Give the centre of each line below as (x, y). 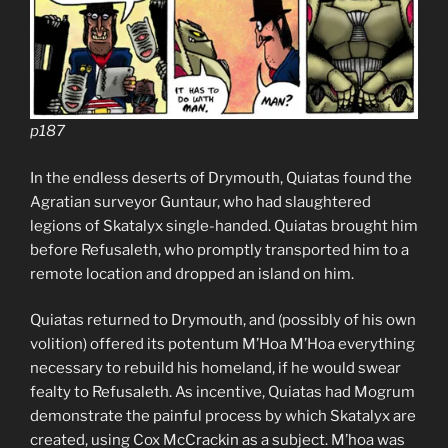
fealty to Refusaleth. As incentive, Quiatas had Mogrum (222, 392)
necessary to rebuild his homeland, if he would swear (215, 368)
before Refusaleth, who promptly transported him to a (219, 249)
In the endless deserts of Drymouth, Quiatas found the (221, 177)
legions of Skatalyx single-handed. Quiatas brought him (224, 225)
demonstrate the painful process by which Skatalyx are (223, 416)
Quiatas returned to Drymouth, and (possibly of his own (223, 320)
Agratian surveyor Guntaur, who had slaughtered (200, 201)
